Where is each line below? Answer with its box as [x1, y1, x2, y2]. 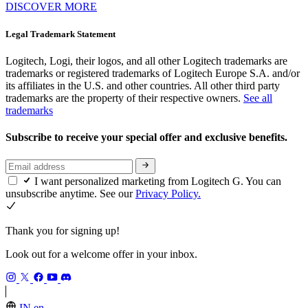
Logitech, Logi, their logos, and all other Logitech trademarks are [5, 54, 287, 67]
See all [243, 91, 272, 104]
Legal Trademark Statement [5, 28, 115, 39]
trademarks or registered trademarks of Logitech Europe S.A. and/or [5, 67, 300, 79]
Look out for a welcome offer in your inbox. [5, 247, 197, 260]
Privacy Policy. [135, 187, 201, 199]
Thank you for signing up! [5, 224, 120, 236]
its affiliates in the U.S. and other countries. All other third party [5, 79, 280, 91]
